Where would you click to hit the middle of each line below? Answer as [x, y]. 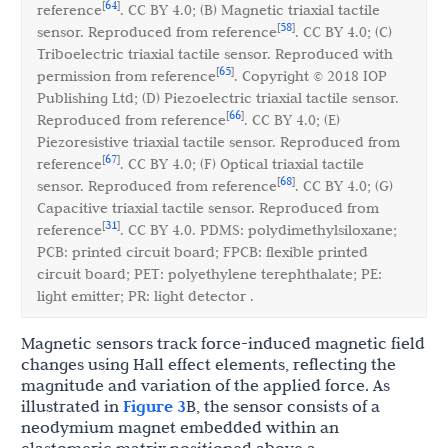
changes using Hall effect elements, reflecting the [208, 364]
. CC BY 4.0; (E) [292, 120]
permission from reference [126, 76]
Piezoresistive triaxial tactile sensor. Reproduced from [218, 142]
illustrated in [72, 406]
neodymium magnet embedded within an [180, 427]
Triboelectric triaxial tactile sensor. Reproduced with [215, 54]
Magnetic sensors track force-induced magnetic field [223, 343]
